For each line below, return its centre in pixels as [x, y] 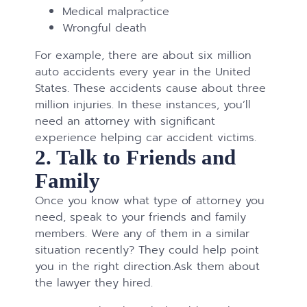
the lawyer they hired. [94, 283]
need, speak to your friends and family [141, 217]
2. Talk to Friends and [136, 158]
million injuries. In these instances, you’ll [143, 105]
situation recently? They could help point [147, 250]
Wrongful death [105, 28]
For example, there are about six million [144, 56]
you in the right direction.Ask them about [148, 267]
